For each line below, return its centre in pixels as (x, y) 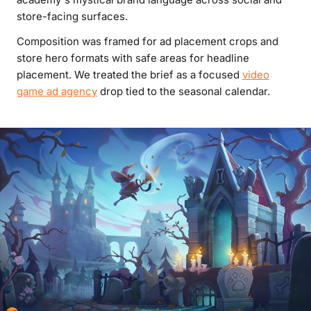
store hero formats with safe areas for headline (133, 58)
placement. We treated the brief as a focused (129, 75)
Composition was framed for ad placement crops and (148, 41)
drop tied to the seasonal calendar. (184, 91)
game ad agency (57, 91)
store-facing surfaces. (72, 16)
